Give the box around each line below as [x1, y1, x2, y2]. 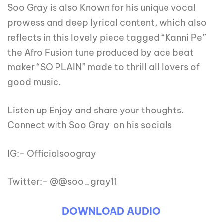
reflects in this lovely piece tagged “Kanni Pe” [7, 32, 206, 44]
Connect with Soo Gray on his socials [7, 119, 172, 131]
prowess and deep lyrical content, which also [7, 17, 207, 29]
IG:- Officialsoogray [7, 148, 96, 160]
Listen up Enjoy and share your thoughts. [7, 105, 184, 116]
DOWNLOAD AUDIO [61, 205, 161, 218]
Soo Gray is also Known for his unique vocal [7, 2, 196, 14]
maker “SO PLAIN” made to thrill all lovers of [7, 61, 200, 73]
